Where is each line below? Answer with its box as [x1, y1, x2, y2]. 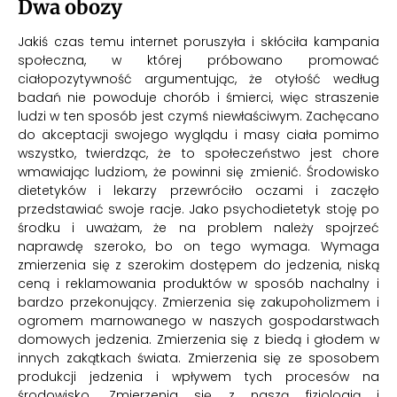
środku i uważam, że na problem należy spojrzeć [18, 219, 379, 237]
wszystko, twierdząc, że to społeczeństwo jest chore [18, 144, 379, 163]
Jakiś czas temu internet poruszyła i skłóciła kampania [18, 33, 379, 51]
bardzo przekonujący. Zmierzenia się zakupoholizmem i [18, 293, 379, 312]
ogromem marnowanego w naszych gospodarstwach [18, 312, 379, 331]
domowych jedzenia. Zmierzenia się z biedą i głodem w [18, 331, 379, 349]
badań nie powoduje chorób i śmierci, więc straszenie [18, 89, 379, 107]
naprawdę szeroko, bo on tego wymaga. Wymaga [18, 237, 379, 256]
